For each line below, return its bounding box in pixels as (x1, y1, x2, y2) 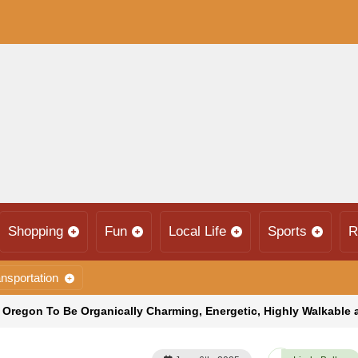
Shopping (8, 224, 63, 239)
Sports (268, 224, 307, 239)
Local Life (169, 224, 226, 239)
